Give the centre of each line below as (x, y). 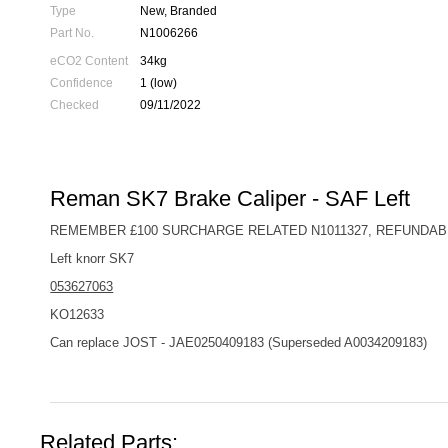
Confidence (82, 82)
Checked (75, 104)
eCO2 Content (89, 60)
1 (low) (159, 82)
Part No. (72, 32)
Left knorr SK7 (94, 258)
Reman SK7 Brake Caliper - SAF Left (230, 198)
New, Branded (179, 10)
